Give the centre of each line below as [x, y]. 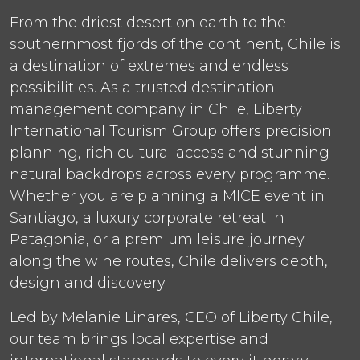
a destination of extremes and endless [149, 65]
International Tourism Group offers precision [171, 131]
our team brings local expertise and [139, 339]
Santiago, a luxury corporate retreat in [147, 217]
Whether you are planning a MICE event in [167, 196]
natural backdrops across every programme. [170, 174]
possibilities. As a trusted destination [142, 87]
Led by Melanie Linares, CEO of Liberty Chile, [171, 317]
